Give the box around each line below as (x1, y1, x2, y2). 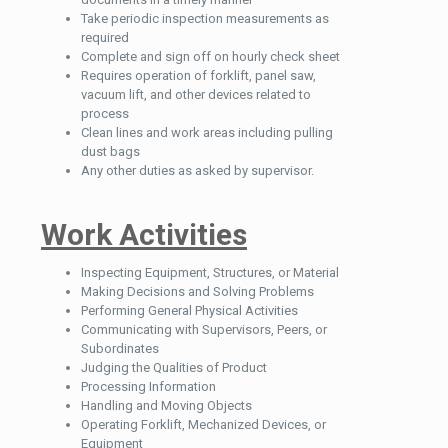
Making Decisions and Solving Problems (81, 283, 314, 299)
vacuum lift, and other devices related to (81, 86, 311, 102)
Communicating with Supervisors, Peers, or (81, 321, 327, 337)
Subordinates (81, 340, 159, 356)
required (81, 29, 129, 45)
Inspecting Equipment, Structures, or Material (81, 264, 339, 280)
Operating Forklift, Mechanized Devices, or (81, 416, 326, 432)
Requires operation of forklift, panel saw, (81, 67, 316, 83)
